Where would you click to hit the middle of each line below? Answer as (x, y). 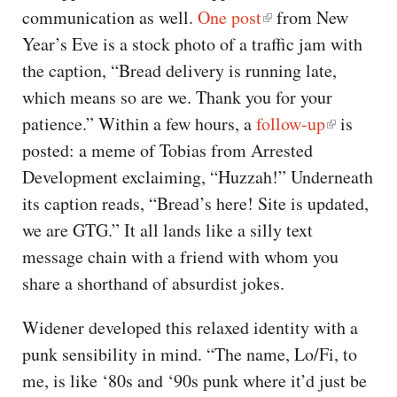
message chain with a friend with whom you (180, 256)
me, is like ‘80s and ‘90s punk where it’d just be (195, 380)
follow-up (291, 123)
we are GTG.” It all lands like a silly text (167, 230)
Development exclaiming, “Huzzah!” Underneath (198, 176)
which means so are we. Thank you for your (177, 97)
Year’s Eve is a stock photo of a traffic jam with (192, 43)
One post (230, 17)
